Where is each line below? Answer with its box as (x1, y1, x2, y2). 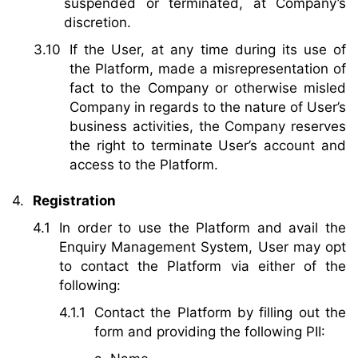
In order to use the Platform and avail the (59, 219, 346, 236)
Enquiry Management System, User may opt (59, 238, 346, 255)
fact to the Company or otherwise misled (70, 80, 346, 97)
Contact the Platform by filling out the (94, 304, 346, 320)
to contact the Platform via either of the (59, 257, 346, 274)
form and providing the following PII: (94, 323, 325, 340)
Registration (33, 192, 116, 209)
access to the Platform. (70, 157, 218, 173)
